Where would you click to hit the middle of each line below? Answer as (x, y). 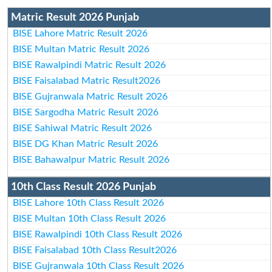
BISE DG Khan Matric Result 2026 (86, 144)
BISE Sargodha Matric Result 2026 (86, 112)
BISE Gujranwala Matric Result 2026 (90, 96)
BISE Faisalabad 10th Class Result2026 (95, 250)
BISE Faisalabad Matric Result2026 (87, 80)
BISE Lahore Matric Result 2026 (80, 33)
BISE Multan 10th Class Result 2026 (90, 218)
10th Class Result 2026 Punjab (83, 187)
